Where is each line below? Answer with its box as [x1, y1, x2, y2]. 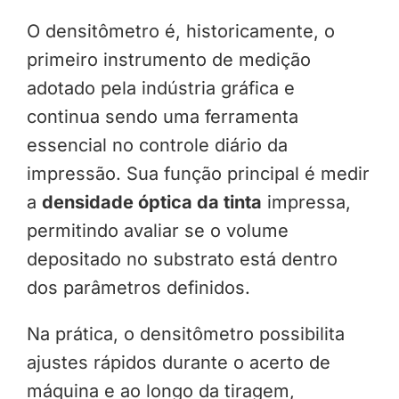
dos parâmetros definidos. [26, 276, 250, 298]
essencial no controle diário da [26, 134, 288, 156]
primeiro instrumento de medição [26, 48, 311, 70]
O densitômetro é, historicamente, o [26, 20, 335, 42]
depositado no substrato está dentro [26, 248, 338, 270]
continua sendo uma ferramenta [26, 105, 298, 127]
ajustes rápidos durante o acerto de [26, 351, 330, 373]
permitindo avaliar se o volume [26, 219, 289, 241]
